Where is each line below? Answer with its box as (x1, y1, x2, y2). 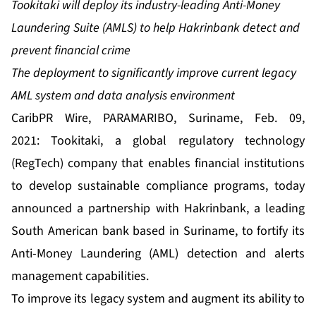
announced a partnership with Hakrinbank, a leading (11, 200, 305, 218)
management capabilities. (11, 267, 149, 286)
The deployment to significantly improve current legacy (11, 64, 296, 83)
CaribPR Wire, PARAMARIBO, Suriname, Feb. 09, (11, 109, 305, 128)
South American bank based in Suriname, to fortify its (11, 222, 305, 241)
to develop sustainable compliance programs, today (11, 177, 305, 195)
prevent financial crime (11, 42, 130, 60)
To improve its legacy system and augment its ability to (11, 290, 305, 308)
